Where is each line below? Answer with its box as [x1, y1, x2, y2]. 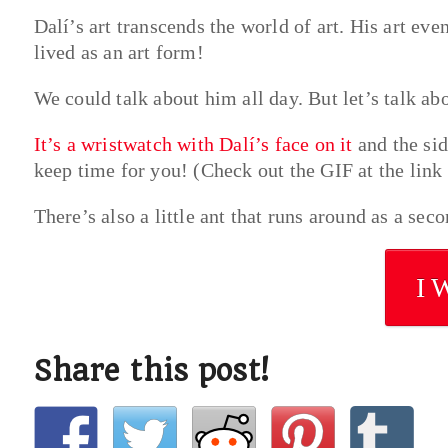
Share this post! [33, 353, 269, 388]
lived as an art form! [33, 40, 204, 63]
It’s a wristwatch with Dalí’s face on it [33, 132, 353, 155]
